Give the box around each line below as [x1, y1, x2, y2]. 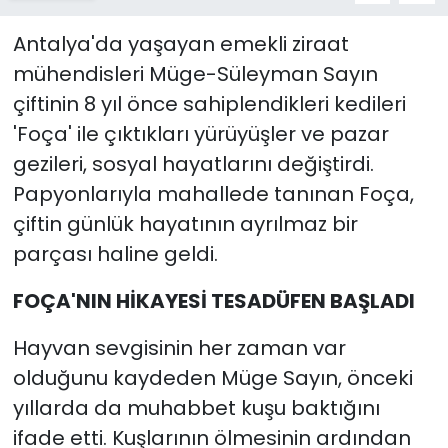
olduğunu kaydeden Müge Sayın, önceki [12, 363, 413, 392]
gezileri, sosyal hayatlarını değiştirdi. [12, 149, 374, 178]
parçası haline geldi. [12, 239, 218, 268]
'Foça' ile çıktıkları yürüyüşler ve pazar [12, 119, 389, 148]
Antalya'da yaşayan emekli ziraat [12, 29, 349, 58]
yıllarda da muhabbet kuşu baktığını [12, 393, 380, 422]
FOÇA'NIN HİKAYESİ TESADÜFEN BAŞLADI [12, 286, 415, 315]
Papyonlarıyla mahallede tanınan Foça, [12, 179, 414, 208]
